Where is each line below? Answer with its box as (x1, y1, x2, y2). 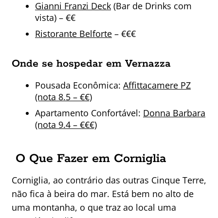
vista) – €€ (35, 12, 75, 24)
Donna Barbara (143, 107, 205, 119)
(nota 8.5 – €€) (35, 91, 92, 103)
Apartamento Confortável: (35, 107, 143, 119)
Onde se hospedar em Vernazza (12, 57, 171, 71)
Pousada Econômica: (35, 79, 123, 91)
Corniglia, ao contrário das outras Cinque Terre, (12, 174, 206, 186)
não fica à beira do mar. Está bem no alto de (12, 188, 194, 200)
